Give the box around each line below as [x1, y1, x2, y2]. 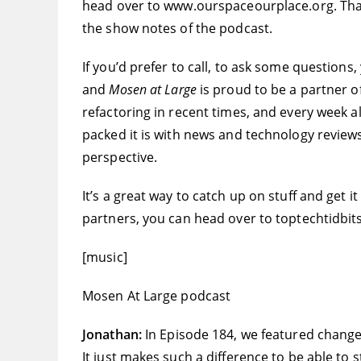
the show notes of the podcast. [82, 19, 273, 38]
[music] [82, 248, 127, 267]
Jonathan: [82, 326, 145, 344]
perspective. [82, 148, 158, 167]
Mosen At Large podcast [82, 287, 231, 305]
